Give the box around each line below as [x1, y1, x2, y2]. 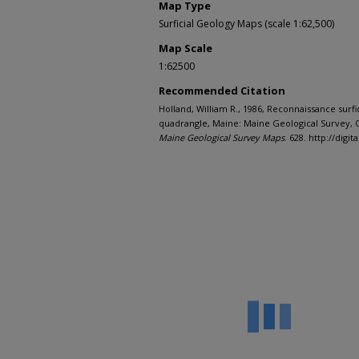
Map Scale [159, 41, 212, 56]
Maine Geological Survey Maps [159, 131, 284, 144]
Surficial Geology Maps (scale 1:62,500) [159, 17, 334, 31]
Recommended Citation [159, 83, 285, 99]
